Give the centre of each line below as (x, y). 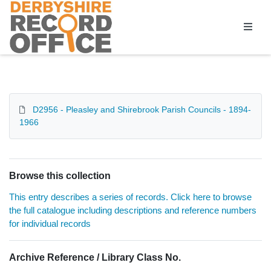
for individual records (50, 224)
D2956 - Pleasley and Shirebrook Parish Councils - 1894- (142, 110)
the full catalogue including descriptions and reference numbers (133, 211)
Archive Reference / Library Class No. (95, 258)
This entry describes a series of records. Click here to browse (130, 197)
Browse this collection (60, 176)
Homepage (33, 6)
